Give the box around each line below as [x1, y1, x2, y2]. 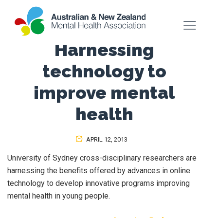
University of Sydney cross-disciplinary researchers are [7, 153, 197, 163]
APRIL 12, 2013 [85, 136, 127, 143]
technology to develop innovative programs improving [7, 179, 190, 188]
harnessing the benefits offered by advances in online [7, 166, 190, 175]
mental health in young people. [7, 191, 110, 200]
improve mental [34, 82, 175, 103]
